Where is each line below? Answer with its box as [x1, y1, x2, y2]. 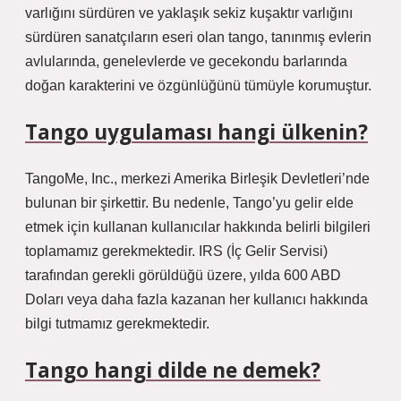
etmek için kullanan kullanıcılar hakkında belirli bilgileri [25, 219, 371, 235]
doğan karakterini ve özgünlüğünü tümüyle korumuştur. [25, 78, 371, 93]
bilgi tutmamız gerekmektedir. [25, 316, 209, 331]
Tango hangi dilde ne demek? [25, 356, 320, 384]
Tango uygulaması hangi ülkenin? [25, 118, 368, 146]
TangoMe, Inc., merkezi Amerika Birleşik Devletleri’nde [25, 171, 370, 186]
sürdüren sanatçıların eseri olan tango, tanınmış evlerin [25, 30, 371, 45]
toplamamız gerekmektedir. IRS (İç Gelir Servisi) [25, 243, 328, 259]
